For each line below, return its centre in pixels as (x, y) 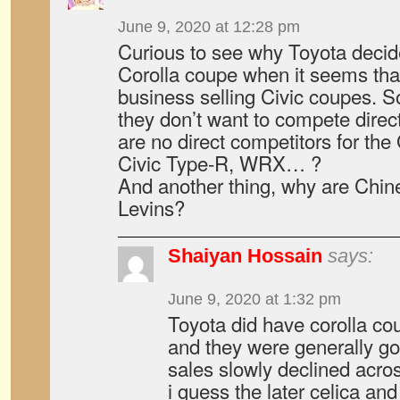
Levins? (151, 207)
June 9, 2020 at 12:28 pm (209, 27)
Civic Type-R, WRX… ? (220, 162)
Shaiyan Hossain (245, 256)
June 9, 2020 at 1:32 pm (254, 299)
